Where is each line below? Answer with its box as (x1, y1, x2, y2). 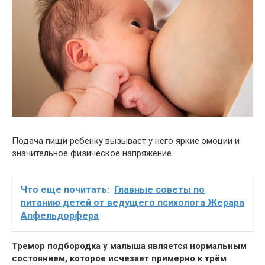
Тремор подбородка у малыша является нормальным (12, 240, 247, 251)
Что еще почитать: (21, 183, 109, 195)
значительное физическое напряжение (12, 147, 172, 159)
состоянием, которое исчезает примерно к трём (12, 253, 227, 264)
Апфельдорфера (21, 209, 99, 221)
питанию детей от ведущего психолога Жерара (21, 196, 244, 208)
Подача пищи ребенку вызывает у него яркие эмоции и (12, 135, 240, 146)
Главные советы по (114, 183, 205, 195)
